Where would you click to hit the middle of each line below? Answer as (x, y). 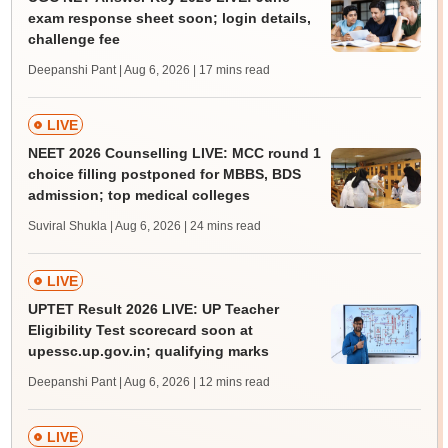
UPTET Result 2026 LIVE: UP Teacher (153, 309)
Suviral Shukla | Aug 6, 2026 (104, 226)
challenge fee (73, 39)
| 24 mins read (222, 226)
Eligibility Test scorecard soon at (140, 330)
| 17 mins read (231, 70)
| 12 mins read (231, 382)
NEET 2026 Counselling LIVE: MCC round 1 (174, 153)
